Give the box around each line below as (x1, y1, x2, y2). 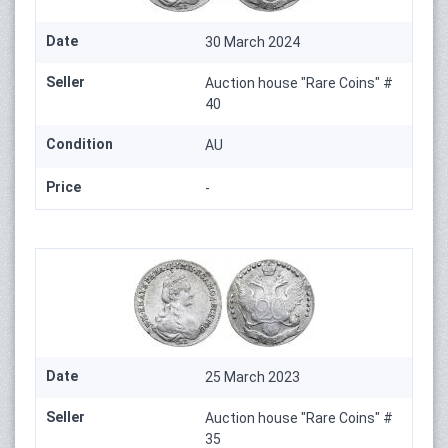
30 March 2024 (205, 34, 301, 51)
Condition (46, 136, 113, 153)
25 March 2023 (205, 369, 301, 386)
